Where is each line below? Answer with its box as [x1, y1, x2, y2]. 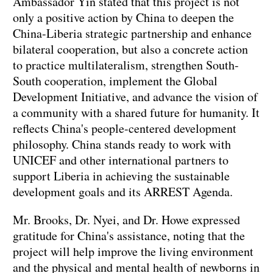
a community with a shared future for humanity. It [13, 104, 260, 121]
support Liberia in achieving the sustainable [13, 167, 230, 184]
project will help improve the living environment [13, 243, 253, 260]
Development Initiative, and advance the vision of [13, 88, 258, 105]
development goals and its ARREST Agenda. [13, 183, 233, 200]
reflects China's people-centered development [13, 119, 236, 136]
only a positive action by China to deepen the [13, 9, 234, 26]
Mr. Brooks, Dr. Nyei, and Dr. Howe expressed [13, 211, 240, 228]
